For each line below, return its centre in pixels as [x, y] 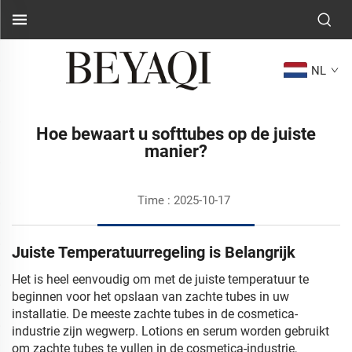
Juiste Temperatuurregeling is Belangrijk [154, 252]
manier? [176, 151]
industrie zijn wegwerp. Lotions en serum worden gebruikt [170, 331]
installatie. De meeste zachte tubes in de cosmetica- [155, 314]
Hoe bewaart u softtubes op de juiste [176, 134]
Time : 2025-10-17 [184, 200]
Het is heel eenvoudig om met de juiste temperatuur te [160, 279]
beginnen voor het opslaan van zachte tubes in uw [150, 297]
